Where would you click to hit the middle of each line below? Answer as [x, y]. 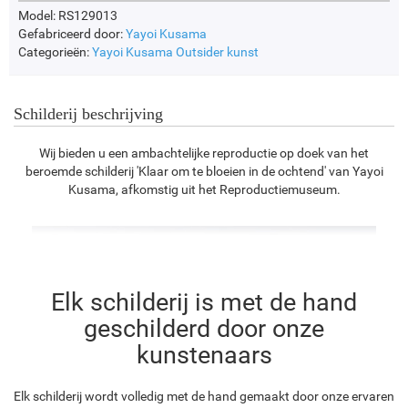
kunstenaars [204, 356]
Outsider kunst [217, 52]
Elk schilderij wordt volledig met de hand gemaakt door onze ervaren [204, 397]
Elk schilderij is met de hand [204, 303]
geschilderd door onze [204, 329]
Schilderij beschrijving [88, 114]
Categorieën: [55, 52]
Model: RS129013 [68, 16]
